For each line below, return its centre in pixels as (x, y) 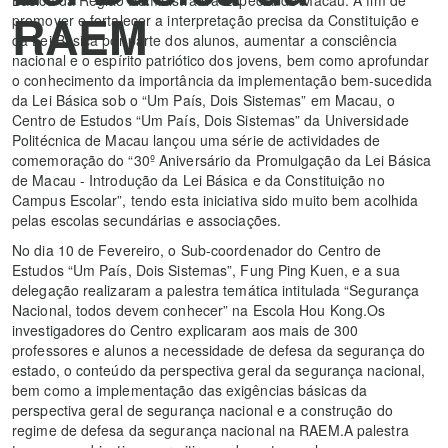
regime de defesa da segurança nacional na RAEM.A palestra (210, 429)
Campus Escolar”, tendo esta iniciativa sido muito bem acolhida (215, 199)
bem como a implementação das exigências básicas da (190, 389)
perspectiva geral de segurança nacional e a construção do (202, 409)
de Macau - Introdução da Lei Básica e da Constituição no (198, 179)
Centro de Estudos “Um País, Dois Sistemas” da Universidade (210, 119)
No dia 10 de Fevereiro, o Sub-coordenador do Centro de (197, 249)
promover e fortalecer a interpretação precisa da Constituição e (216, 19)
